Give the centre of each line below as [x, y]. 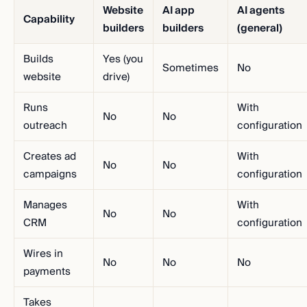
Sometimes [191, 68]
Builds [38, 59]
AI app [179, 10]
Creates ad [50, 156]
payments [47, 271]
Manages [45, 205]
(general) [260, 28]
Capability [49, 19]
